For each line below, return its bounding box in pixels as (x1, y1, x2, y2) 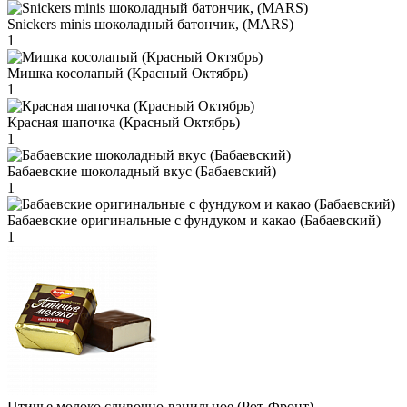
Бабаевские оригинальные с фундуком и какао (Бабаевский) (7, 212, 381, 228)
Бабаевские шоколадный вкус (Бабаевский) (7, 163, 276, 179)
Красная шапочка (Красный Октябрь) (7, 114, 240, 130)
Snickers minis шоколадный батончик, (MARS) (7, 15, 293, 32)
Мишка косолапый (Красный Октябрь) (7, 65, 248, 81)
